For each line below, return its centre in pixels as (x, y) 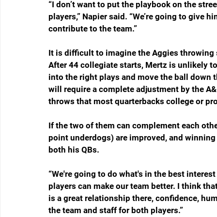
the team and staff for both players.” (116, 210)
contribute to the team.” (93, 29)
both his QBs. (76, 150)
